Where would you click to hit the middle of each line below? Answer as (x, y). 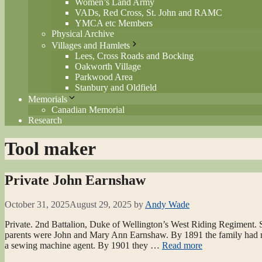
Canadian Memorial (88, 109)
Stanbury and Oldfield (116, 87)
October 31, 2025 (37, 205)
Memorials (48, 99)
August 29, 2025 (101, 205)
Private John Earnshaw (75, 180)
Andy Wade (167, 205)
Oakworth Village (108, 66)
